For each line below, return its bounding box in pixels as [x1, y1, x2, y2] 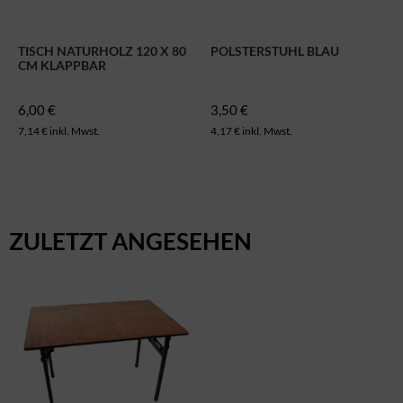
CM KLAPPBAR [18, 57, 106, 73]
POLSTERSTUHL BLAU [210, 42, 339, 58]
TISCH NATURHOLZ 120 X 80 [18, 42, 186, 58]
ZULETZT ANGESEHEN [9, 226, 252, 255]
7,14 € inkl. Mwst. [18, 123, 100, 138]
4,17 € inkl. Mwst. [210, 123, 292, 138]
